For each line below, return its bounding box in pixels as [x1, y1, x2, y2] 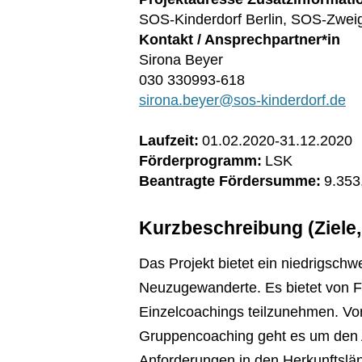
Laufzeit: [139, 133, 199, 149]
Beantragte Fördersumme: [139, 173, 321, 189]
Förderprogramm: [139, 153, 262, 169]
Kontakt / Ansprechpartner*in [139, 32, 340, 48]
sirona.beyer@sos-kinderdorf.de [139, 92, 346, 108]
